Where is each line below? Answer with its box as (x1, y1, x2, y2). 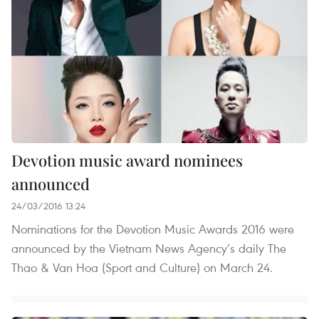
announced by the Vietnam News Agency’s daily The (11, 239, 286, 256)
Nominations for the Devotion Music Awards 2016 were (11, 220, 294, 237)
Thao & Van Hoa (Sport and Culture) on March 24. (11, 258, 273, 276)
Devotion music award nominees (11, 149, 243, 171)
